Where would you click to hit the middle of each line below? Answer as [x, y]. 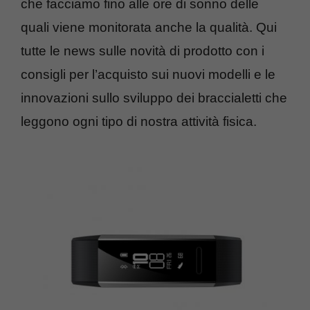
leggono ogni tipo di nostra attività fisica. [139, 121]
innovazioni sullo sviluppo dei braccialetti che [154, 98]
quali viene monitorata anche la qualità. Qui [149, 27]
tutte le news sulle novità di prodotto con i [143, 51]
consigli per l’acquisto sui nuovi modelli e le [148, 74]
